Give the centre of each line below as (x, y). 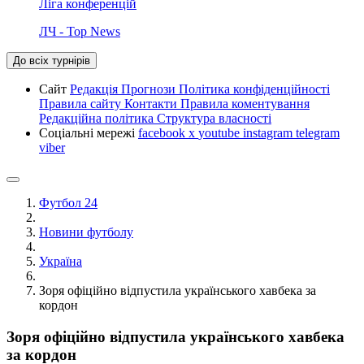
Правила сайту (82, 103)
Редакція (95, 89)
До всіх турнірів (52, 60)
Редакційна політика (98, 118)
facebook (163, 132)
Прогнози (150, 89)
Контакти (152, 103)
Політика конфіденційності (254, 89)
